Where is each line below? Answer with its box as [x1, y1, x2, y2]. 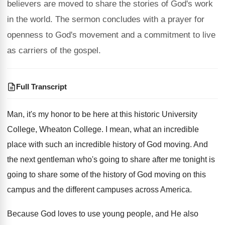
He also [171, 209, 198, 218]
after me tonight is [152, 155, 215, 164]
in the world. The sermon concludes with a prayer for [7, 15, 204, 24]
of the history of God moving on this [81, 170, 206, 179]
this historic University [120, 110, 197, 119]
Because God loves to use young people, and [7, 209, 169, 218]
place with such [7, 140, 62, 149]
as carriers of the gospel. [7, 46, 101, 55]
